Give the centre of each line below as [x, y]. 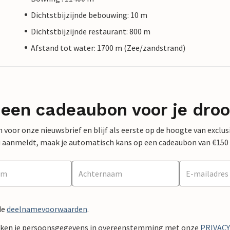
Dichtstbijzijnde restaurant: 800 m [91, 31]
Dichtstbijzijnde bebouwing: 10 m [89, 15]
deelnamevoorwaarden [47, 209]
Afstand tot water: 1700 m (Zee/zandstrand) [108, 47]
